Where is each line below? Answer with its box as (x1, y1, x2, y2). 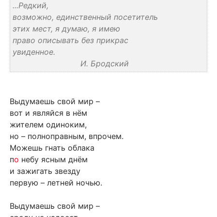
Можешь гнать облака (10, 143, 94, 153)
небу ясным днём (19, 155, 88, 165)
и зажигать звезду (10, 166, 80, 176)
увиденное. (13, 47, 55, 57)
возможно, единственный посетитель (13, 12, 158, 22)
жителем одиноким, (10, 120, 87, 130)
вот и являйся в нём (10, 108, 87, 118)
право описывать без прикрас (13, 35, 128, 46)
